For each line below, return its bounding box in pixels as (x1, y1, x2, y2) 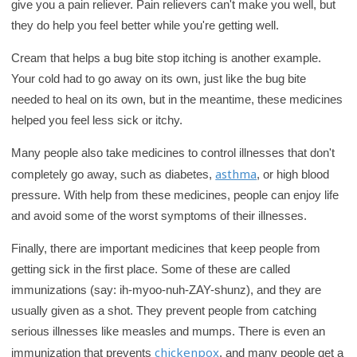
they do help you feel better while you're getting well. (11, 18, 280, 32)
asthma (215, 166, 257, 182)
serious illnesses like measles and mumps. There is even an (11, 324, 326, 338)
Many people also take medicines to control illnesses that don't (11, 146, 335, 159)
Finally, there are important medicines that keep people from (11, 241, 321, 255)
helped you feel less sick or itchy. (11, 113, 183, 127)
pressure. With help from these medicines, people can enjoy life (11, 188, 339, 202)
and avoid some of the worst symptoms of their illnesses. (11, 209, 308, 222)
